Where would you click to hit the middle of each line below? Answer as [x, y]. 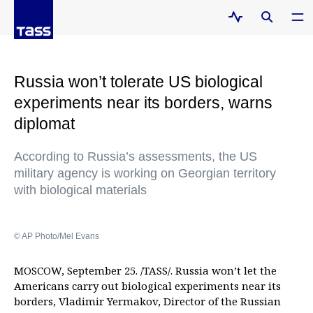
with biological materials [80, 190]
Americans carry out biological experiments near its [147, 286]
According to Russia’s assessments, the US [136, 156]
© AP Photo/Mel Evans [57, 236]
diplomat [44, 124]
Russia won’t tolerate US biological [138, 82]
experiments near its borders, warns [143, 103]
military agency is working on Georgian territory [145, 173]
